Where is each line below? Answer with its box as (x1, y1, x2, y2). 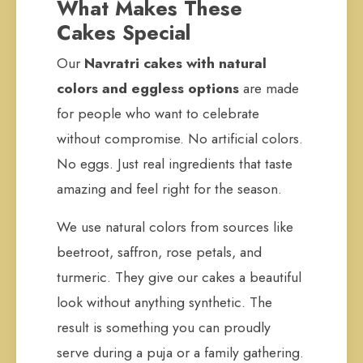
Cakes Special (57, 18, 190, 47)
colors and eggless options (57, 78, 239, 99)
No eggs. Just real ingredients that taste (57, 153, 293, 174)
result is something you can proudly (57, 317, 271, 338)
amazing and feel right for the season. (57, 178, 282, 199)
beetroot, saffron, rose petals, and (57, 241, 262, 263)
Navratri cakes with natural (84, 53, 267, 74)
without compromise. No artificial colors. (57, 128, 303, 149)
